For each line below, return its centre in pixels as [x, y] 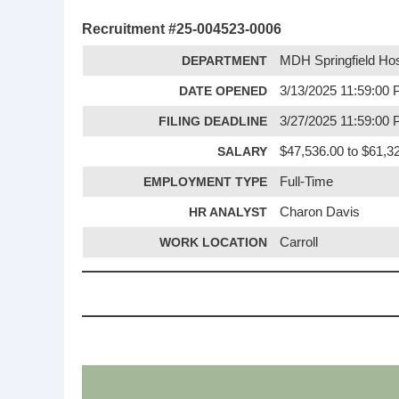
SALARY [242, 152]
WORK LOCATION [213, 243]
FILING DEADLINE [213, 122]
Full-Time [307, 182]
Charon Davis [320, 212]
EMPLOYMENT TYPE [205, 182]
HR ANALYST [228, 212]
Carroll [299, 243]
